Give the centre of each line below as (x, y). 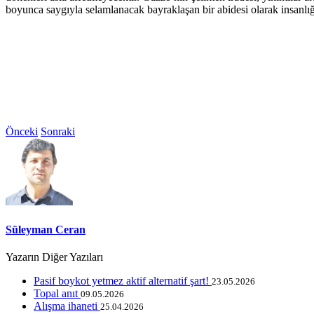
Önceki (22, 132)
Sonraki (58, 132)
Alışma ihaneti (67, 306)
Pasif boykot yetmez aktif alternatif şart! (123, 280)
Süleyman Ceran (46, 229)
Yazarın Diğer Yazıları (54, 257)
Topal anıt (57, 293)
